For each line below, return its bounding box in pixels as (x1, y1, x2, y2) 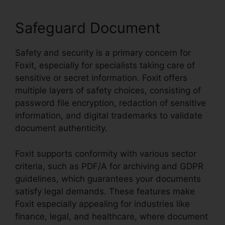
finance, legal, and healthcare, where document (15, 211, 208, 221)
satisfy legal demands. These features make (15, 186, 195, 196)
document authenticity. (15, 123, 107, 134)
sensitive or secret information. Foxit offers (15, 73, 187, 83)
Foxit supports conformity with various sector (15, 148, 196, 159)
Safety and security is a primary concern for (15, 48, 191, 58)
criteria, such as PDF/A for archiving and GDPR (15, 161, 203, 171)
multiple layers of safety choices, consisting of (15, 85, 201, 96)
